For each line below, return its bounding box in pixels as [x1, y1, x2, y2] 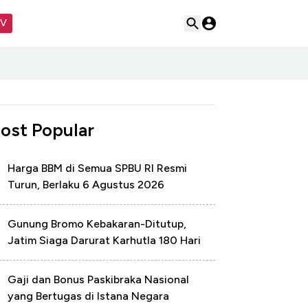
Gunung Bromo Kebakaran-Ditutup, [8, 217, 186, 230]
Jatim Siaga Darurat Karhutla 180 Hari [8, 234, 201, 247]
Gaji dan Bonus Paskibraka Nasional [8, 273, 189, 286]
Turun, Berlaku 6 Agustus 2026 [8, 178, 164, 191]
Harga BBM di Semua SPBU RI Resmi [8, 162, 187, 175]
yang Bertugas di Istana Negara [8, 289, 169, 302]
